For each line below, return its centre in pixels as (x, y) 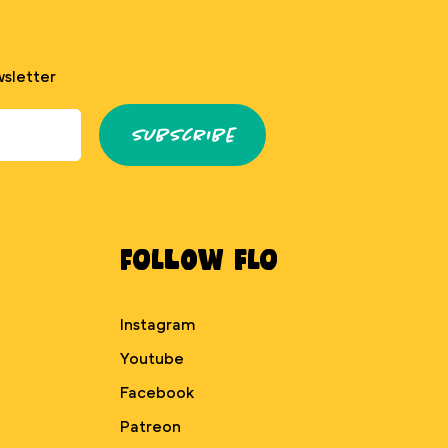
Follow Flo (199, 258)
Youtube (152, 359)
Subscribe (182, 135)
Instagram (158, 325)
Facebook (157, 393)
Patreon (150, 427)
